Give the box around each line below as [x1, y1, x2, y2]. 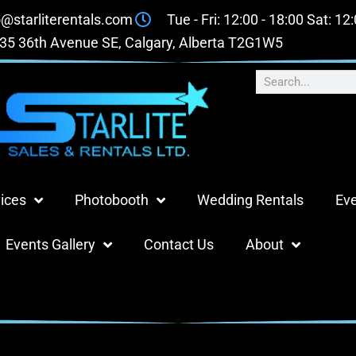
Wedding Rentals [196, 192, 304, 208]
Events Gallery [6, 236, 95, 253]
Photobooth [74, 192, 149, 208]
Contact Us [144, 236, 214, 253]
